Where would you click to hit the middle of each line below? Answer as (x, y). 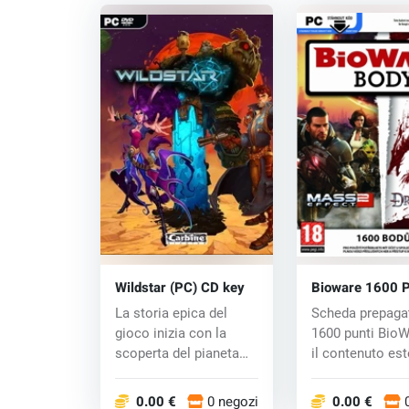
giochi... (335, 374)
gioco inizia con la (170, 334)
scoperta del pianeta (177, 354)
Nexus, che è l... (163, 374)
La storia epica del (171, 314)
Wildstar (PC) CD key (179, 288)
